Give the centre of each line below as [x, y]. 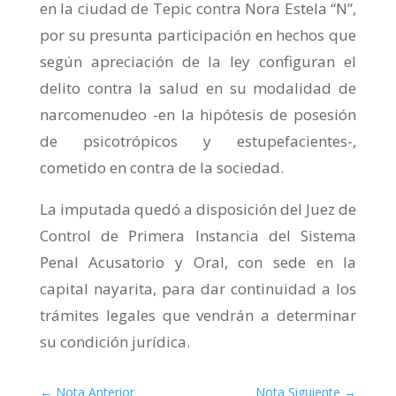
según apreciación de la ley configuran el [198, 61]
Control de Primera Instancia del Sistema [198, 236]
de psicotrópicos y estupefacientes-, [198, 141]
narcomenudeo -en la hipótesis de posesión [198, 114]
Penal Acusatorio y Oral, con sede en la [198, 262]
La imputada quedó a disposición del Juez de [198, 209]
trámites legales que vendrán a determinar [198, 315]
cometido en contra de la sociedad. [161, 168]
